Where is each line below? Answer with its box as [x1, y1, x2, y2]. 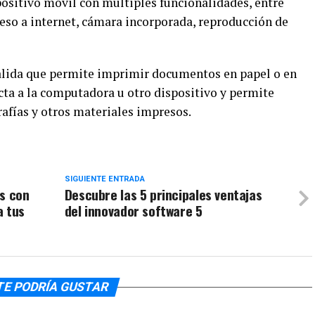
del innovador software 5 [64, 200, 202, 221]
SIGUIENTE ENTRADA [64, 174, 145, 184]
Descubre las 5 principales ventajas [64, 184, 262, 205]
